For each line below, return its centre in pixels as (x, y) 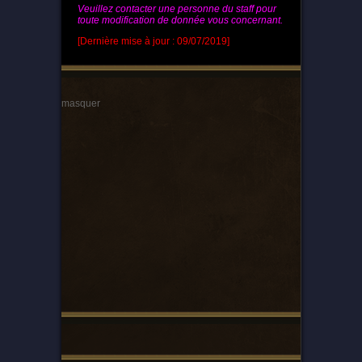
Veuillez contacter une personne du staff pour (177, 9)
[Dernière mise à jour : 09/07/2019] (153, 42)
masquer (80, 104)
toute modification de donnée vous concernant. (180, 21)
